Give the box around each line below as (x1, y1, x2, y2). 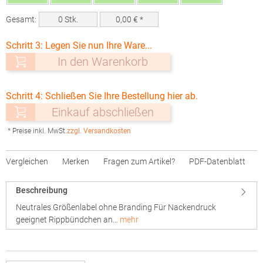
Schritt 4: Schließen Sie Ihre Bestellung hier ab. (6, 90, 198, 102)
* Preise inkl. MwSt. (8, 127, 67, 135)
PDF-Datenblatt (189, 157, 245, 166)
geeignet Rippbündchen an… (16, 215, 120, 224)
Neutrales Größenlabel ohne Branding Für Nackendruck (16, 203, 216, 212)
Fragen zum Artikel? (103, 157, 175, 166)
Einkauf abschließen (52, 105, 154, 119)
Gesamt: (6, 15, 36, 24)
